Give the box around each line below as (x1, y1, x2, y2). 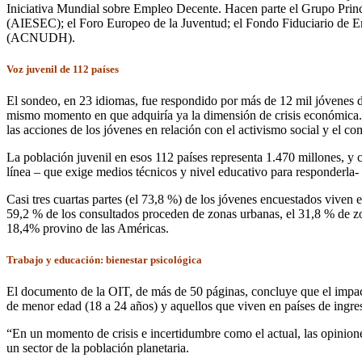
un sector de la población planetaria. (6, 341, 189, 356)
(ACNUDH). (6, 30, 75, 44)
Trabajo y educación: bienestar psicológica (6, 254, 202, 267)
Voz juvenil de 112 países (6, 62, 119, 75)
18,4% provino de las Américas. (6, 221, 169, 235)
